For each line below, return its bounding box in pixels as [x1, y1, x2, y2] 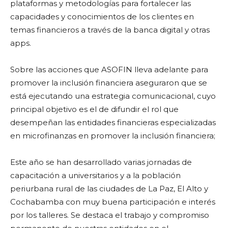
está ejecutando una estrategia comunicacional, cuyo [10, 91, 216, 101]
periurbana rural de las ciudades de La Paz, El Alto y [10, 184, 208, 193]
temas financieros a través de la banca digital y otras [10, 25, 210, 35]
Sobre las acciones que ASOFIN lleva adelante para [10, 65, 208, 74]
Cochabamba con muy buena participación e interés [10, 197, 215, 207]
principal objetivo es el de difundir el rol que [10, 104, 179, 114]
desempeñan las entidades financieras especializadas [10, 118, 216, 127]
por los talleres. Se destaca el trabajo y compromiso [10, 210, 209, 220]
